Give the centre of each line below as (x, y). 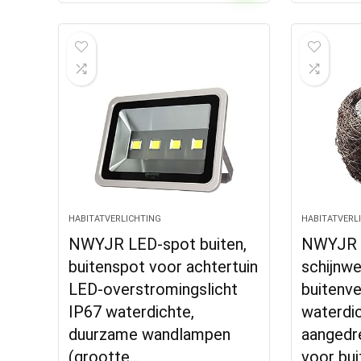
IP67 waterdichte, (132, 312)
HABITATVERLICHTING (115, 219)
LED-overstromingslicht (154, 289)
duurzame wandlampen (150, 334)
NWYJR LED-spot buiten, (158, 244)
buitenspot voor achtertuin (164, 267)
